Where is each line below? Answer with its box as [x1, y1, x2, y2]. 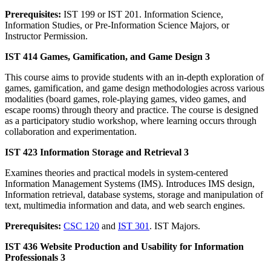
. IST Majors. [149, 220, 200, 231]
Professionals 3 [5, 252, 65, 263]
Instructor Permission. [5, 30, 88, 41]
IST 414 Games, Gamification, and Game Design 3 [5, 51, 210, 62]
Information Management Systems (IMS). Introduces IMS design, [5, 178, 255, 189]
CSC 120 [64, 220, 99, 231]
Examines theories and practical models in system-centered [5, 167, 228, 178]
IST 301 [118, 220, 149, 231]
